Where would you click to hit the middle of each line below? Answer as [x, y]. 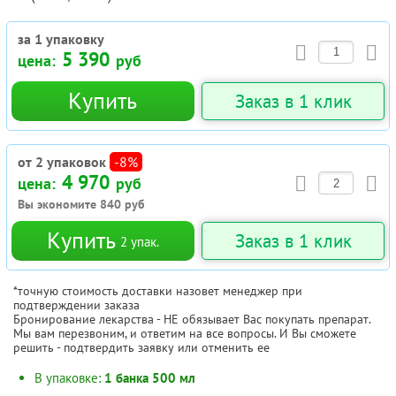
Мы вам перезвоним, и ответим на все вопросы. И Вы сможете [185, 334]
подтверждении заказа [76, 305]
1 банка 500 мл [150, 378]
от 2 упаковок [62, 162]
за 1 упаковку [61, 39]
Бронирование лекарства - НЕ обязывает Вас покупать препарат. [192, 320]
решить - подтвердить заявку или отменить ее [141, 348]
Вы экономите [59, 205]
